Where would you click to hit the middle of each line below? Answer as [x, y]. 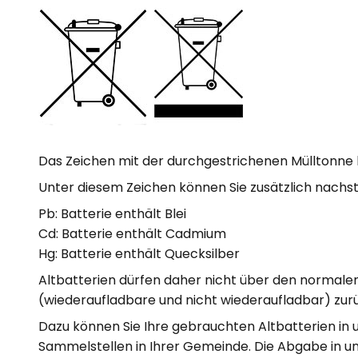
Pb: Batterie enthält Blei [112, 214]
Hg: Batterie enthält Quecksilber [139, 254]
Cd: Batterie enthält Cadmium [132, 234]
